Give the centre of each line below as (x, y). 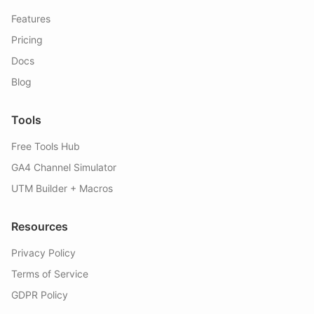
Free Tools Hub (46, 146)
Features (31, 19)
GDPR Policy (40, 295)
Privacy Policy (43, 253)
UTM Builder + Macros (62, 188)
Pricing (27, 40)
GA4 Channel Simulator (64, 167)
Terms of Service (50, 274)
